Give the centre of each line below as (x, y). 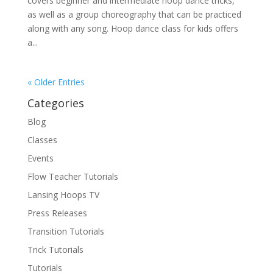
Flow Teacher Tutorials (73, 176)
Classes (42, 140)
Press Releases (57, 213)
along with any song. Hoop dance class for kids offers (133, 28)
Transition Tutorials (66, 231)
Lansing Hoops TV (63, 195)
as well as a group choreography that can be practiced (134, 14)
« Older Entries (56, 82)
